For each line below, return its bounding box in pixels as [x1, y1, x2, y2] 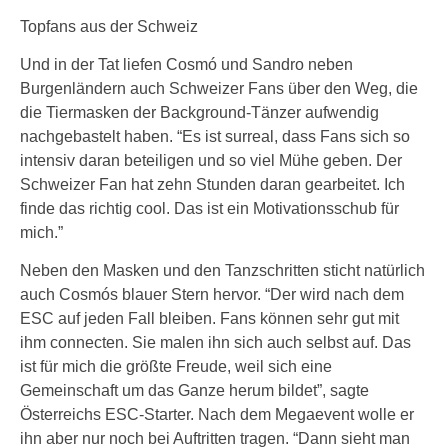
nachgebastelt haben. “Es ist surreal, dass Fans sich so [20, 128, 410, 145]
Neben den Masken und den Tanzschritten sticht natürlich [20, 262, 425, 279]
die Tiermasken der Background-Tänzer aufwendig [20, 104, 379, 121]
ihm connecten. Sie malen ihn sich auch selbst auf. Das [20, 334, 411, 351]
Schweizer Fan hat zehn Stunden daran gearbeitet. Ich [20, 176, 405, 193]
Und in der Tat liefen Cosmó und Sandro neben [20, 56, 353, 73]
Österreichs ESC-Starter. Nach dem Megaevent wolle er [20, 406, 414, 423]
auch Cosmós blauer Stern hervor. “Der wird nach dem [20, 286, 404, 303]
